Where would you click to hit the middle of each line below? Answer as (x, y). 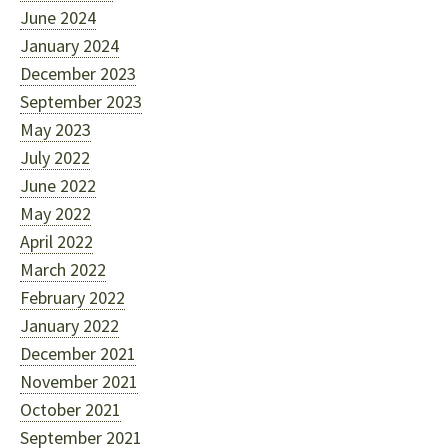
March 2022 (63, 269)
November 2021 (79, 381)
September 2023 (81, 101)
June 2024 (58, 17)
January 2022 (69, 325)
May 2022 (55, 213)
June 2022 (58, 185)
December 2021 (78, 353)
